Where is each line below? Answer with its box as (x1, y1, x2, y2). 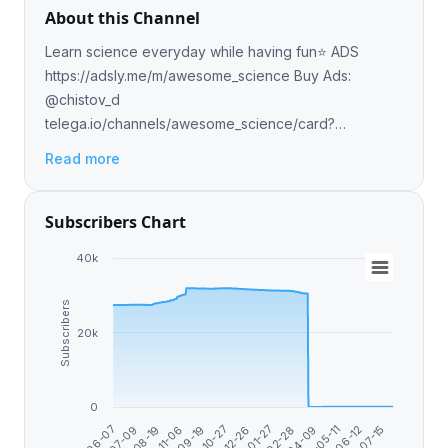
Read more (45, 150, 120, 167)
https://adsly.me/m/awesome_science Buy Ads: (45, 67, 351, 84)
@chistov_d (45, 91, 120, 108)
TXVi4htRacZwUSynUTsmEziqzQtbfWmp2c (45, 163, 331, 180)
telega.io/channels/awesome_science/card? (45, 115, 335, 132)
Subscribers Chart (45, 211, 186, 233)
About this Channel (45, 7, 200, 29)
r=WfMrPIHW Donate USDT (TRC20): (45, 139, 135, 156)
